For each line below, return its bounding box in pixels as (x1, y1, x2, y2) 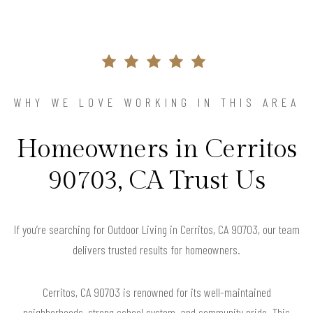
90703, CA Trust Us (48, 166, 265, 196)
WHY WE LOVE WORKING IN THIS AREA (13, 94, 300, 110)
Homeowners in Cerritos (16, 135, 297, 165)
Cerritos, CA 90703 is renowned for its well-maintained (42, 284, 271, 300)
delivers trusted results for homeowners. (73, 242, 240, 258)
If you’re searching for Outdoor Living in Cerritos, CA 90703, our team (13, 221, 300, 238)
